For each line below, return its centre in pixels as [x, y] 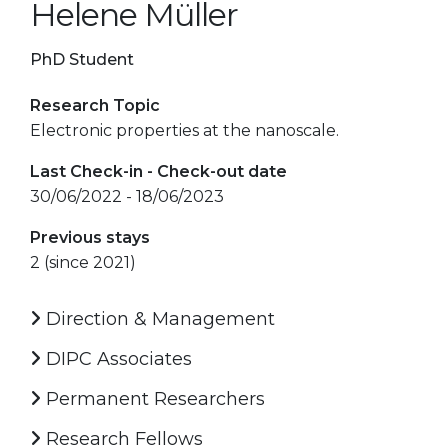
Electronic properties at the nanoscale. [184, 130]
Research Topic [95, 105]
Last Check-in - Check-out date [158, 171]
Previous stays [90, 237]
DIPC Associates [116, 358]
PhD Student [82, 59]
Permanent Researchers [153, 398]
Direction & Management [158, 318]
